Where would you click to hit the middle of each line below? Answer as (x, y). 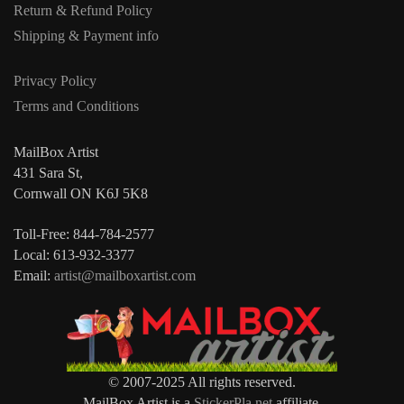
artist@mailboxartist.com (125, 276)
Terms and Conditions (76, 106)
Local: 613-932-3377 (74, 255)
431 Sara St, (48, 172)
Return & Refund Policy (83, 10)
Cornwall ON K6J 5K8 (81, 193)
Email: (34, 276)
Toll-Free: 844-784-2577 (84, 234)
